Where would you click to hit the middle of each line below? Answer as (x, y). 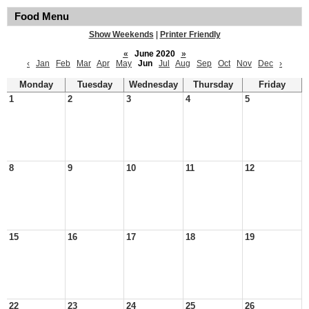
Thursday (213, 85)
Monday (36, 85)
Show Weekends (121, 34)
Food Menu (42, 17)
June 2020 (154, 54)
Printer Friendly (190, 34)
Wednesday (153, 85)
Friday (272, 85)
